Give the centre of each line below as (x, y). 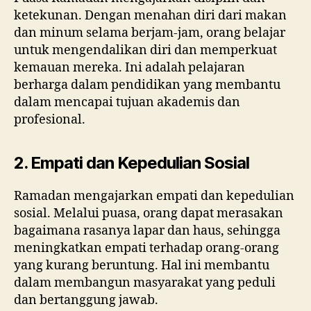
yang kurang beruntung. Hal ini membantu (142, 265)
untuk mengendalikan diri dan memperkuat (145, 50)
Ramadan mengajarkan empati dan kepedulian (154, 196)
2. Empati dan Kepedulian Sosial (132, 162)
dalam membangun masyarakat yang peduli (145, 283)
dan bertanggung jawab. (86, 300)
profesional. (50, 119)
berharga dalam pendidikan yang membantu (147, 85)
